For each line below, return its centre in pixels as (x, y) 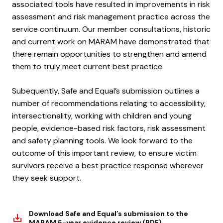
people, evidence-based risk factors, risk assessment (109, 128)
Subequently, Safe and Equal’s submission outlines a (106, 91)
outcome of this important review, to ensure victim (104, 153)
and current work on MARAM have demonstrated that (111, 41)
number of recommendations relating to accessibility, (109, 103)
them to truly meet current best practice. (88, 66)
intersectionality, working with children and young (102, 115)
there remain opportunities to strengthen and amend (109, 54)
